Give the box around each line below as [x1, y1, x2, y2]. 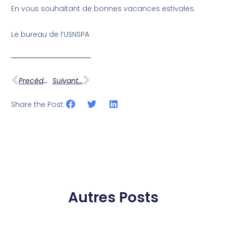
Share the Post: [11, 99, 65, 109]
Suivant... [52, 75, 83, 86]
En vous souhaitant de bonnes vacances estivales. [11, 3, 196, 14]
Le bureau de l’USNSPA [11, 29, 90, 39]
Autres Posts [68, 187, 158, 207]
